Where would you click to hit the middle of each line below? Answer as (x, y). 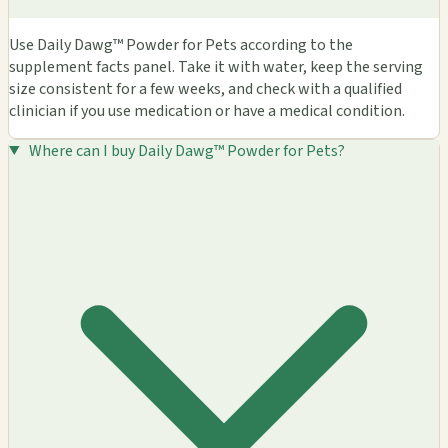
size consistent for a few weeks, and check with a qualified (205, 88)
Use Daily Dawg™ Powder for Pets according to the (181, 44)
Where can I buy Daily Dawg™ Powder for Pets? (186, 150)
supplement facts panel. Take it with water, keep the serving (216, 66)
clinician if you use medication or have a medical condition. (207, 110)
